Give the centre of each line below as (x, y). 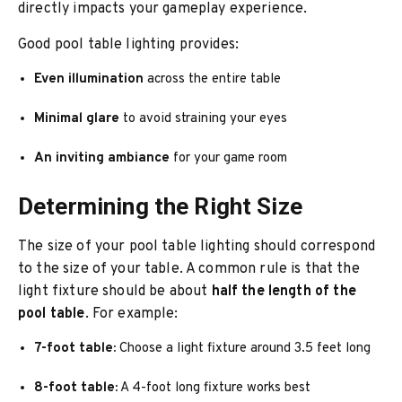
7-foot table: (75, 349)
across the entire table (213, 79)
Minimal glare (77, 119)
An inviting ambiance (102, 158)
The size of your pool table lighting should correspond (197, 247)
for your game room (229, 158)
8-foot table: (76, 388)
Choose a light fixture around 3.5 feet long (244, 349)
